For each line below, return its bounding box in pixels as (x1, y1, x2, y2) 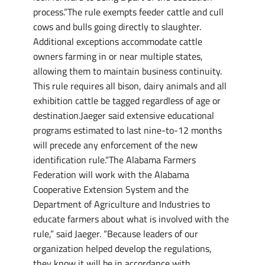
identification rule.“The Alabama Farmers (33, 153, 196, 167)
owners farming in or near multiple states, (33, 49, 203, 63)
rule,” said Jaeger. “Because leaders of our (33, 227, 198, 241)
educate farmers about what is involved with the (33, 212, 229, 226)
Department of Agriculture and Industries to (33, 197, 210, 211)
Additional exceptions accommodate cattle (33, 34, 202, 49)
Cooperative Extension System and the (33, 182, 189, 196)
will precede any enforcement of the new (33, 138, 198, 152)
